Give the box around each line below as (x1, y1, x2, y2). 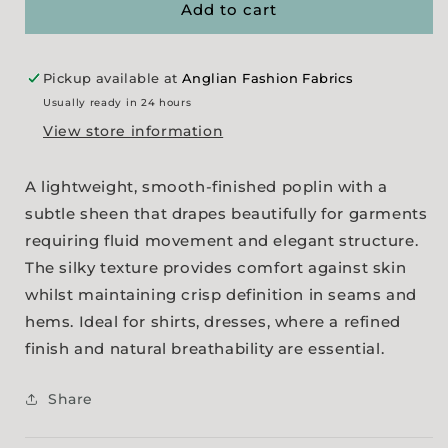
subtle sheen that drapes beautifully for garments (25, 203, 428, 223)
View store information (43, 121, 224, 140)
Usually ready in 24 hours (43, 95, 192, 109)
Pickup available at (43, 69, 182, 86)
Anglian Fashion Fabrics (182, 69, 354, 86)
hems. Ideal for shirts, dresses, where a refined (25, 311, 401, 331)
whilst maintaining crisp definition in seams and (25, 284, 417, 304)
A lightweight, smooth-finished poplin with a (25, 176, 388, 196)
